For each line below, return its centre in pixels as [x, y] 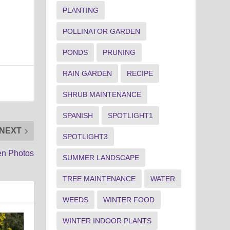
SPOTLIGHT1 [131, 115]
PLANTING [81, 10]
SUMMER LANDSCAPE [101, 157]
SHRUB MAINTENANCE [102, 94]
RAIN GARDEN [88, 73]
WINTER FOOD [129, 199]
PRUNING [119, 52]
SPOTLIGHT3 [85, 136]
